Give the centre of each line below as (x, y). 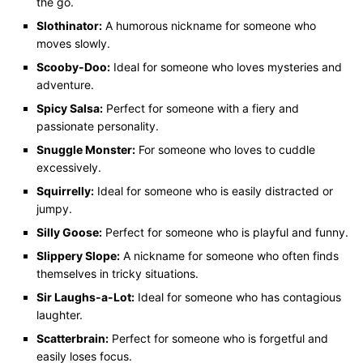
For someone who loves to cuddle (225, 149)
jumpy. (54, 208)
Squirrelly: (65, 190)
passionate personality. (98, 126)
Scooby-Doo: (73, 66)
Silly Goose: (69, 232)
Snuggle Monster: (86, 149)
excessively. (69, 167)
